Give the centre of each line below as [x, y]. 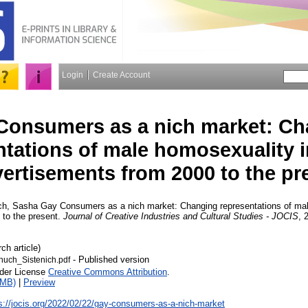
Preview [39, 282]
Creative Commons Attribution [108, 272]
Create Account [121, 75]
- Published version [110, 259]
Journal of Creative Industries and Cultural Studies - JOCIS [181, 216]
